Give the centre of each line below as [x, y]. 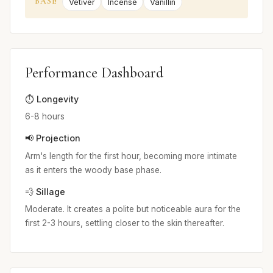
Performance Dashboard [94, 73]
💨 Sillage [45, 191]
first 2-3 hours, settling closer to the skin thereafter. [125, 223]
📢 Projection [53, 138]
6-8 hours [45, 117]
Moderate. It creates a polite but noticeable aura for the [133, 209]
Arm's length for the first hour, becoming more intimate [131, 156]
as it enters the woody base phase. [93, 170]
